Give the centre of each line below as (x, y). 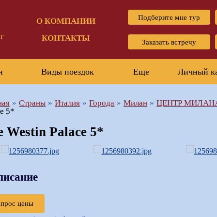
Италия (68, 103)
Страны (32, 103)
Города (102, 103)
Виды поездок (67, 72)
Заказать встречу (169, 42)
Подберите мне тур (169, 17)
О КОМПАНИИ (66, 21)
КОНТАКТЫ (66, 38)
